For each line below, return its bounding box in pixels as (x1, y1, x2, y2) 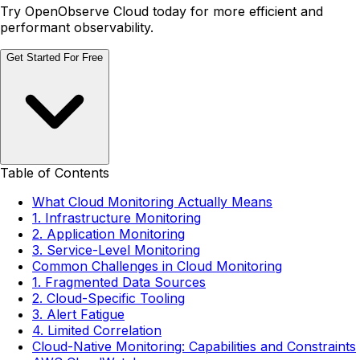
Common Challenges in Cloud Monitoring (32, 258, 282, 275)
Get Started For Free (6, 51, 103, 64)
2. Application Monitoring (32, 226, 185, 243)
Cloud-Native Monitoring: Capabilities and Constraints (32, 338, 356, 355)
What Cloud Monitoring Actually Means (32, 194, 272, 211)
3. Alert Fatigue (32, 306, 125, 323)
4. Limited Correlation (32, 322, 162, 339)
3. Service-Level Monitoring (32, 242, 200, 259)
